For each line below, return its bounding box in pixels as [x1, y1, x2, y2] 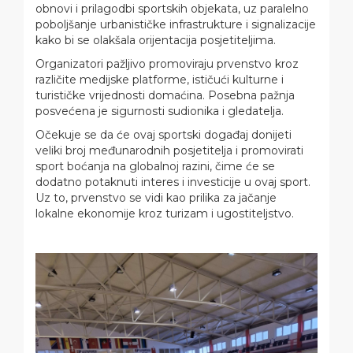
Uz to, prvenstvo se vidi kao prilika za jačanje [35, 191, 277, 206]
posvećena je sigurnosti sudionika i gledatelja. [35, 104, 284, 119]
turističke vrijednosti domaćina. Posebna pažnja [35, 88, 295, 103]
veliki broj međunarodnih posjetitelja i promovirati [35, 143, 303, 158]
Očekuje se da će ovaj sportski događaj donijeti [35, 128, 292, 143]
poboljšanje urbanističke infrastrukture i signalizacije [35, 17, 316, 32]
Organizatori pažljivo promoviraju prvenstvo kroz [35, 57, 299, 72]
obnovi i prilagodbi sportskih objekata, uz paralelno [35, 2, 309, 17]
